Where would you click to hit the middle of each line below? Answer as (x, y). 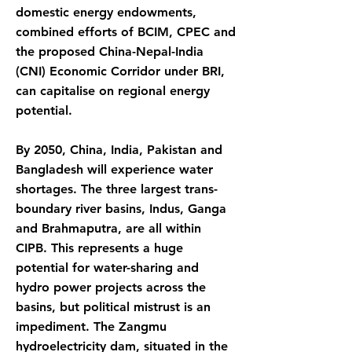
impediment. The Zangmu (91, 326)
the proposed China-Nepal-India (110, 51)
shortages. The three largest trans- (117, 189)
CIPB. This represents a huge (99, 248)
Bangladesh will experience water (114, 169)
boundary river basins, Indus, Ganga (121, 209)
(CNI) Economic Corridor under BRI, (120, 71)
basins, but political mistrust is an (113, 307)
